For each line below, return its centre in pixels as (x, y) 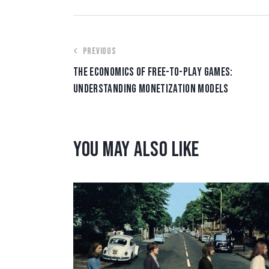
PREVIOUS (99, 52)
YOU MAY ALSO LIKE (136, 150)
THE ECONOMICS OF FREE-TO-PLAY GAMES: (153, 73)
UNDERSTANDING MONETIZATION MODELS (151, 89)
